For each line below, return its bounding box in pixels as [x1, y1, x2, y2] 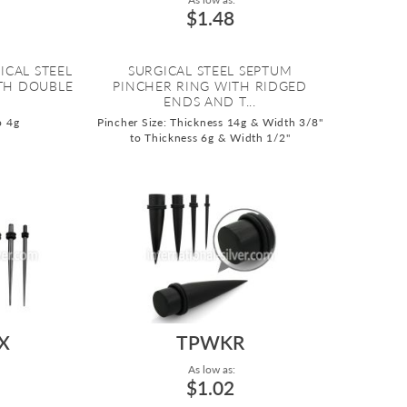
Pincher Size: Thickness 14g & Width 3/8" [96, 115, 323, 130]
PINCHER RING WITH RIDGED [113, 78, 307, 94]
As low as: [184, 362, 235, 377]
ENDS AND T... [164, 94, 256, 110]
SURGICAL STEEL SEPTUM [127, 63, 293, 79]
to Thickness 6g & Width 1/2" [129, 131, 291, 145]
